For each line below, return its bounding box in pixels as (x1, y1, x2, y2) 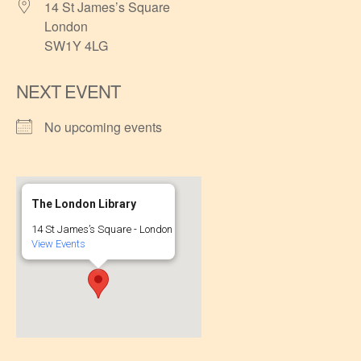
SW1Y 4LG (44, 36, 108, 55)
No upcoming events (44, 118, 162, 136)
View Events (31, 238, 85, 250)
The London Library (31, 197, 136, 210)
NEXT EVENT (16, 78, 120, 103)
